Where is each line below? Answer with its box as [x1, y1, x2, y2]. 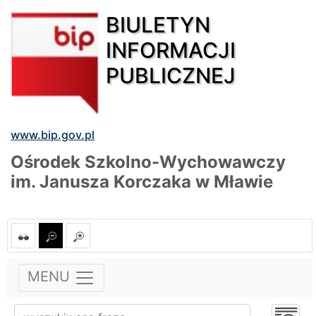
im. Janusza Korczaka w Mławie [11, 171, 273, 192]
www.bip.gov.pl [11, 127, 95, 142]
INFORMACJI [106, 37, 236, 63]
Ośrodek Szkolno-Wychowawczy [11, 151, 286, 172]
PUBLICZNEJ [106, 62, 236, 88]
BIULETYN [106, 11, 211, 37]
